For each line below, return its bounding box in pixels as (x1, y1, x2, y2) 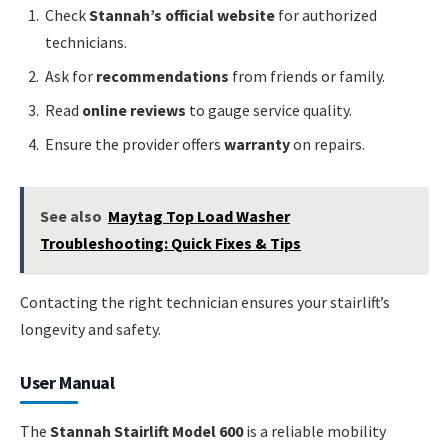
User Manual (20, 370, 115, 394)
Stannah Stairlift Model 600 (50, 420, 243, 441)
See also (39, 205, 102, 226)
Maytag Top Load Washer (107, 205, 290, 226)
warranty (224, 134, 290, 155)
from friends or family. (229, 66, 385, 87)
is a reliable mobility (243, 420, 386, 441)
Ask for (45, 66, 96, 87)
